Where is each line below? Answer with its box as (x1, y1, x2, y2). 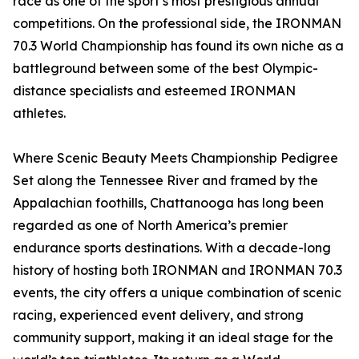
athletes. (13, 104, 66, 121)
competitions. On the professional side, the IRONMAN (13, 14, 341, 31)
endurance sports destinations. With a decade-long (13, 239, 331, 256)
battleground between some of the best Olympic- (13, 59, 318, 76)
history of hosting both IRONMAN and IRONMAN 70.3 (13, 261, 342, 278)
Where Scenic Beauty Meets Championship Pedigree (13, 149, 338, 166)
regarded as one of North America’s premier (13, 216, 288, 233)
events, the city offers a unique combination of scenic (13, 284, 341, 301)
